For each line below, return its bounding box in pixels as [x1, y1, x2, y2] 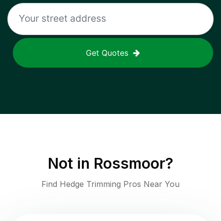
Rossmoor [94, 154, 165, 173]
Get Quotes [86, 48, 128, 58]
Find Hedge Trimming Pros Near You [41, 179, 180, 189]
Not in [48, 154, 94, 173]
